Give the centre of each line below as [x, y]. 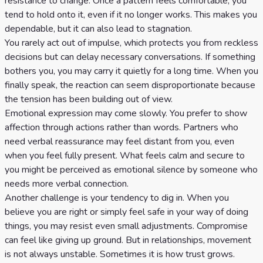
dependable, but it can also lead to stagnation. [98, 29]
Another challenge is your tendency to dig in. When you [117, 198]
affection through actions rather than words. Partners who [122, 127]
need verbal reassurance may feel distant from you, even [119, 141]
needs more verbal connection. [67, 184]
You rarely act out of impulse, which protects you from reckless [131, 43]
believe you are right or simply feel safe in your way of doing [127, 212]
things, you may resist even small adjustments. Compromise [126, 226]
